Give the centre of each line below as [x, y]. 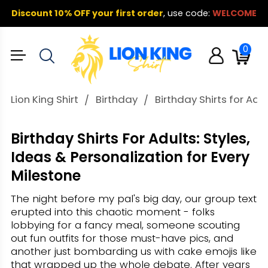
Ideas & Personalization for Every [130, 157]
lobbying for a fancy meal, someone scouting [125, 225]
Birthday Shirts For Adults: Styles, [130, 139]
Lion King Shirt [44, 100]
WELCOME [234, 13]
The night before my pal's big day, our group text [133, 199]
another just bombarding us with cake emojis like [133, 252]
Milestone [45, 176]
